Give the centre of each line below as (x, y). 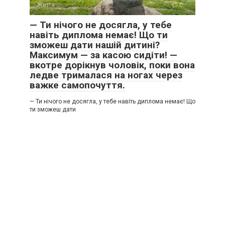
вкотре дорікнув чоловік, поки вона (112, 65)
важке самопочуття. (77, 85)
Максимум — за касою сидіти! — (103, 55)
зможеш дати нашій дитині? (95, 45)
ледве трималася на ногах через (106, 75)
